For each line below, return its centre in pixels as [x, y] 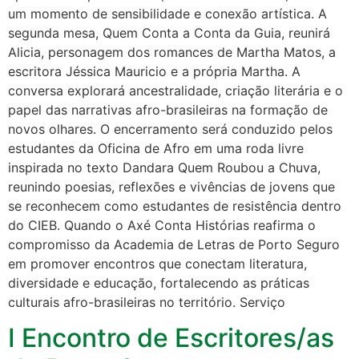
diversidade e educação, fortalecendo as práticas [159, 282]
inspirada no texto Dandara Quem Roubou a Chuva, [164, 167]
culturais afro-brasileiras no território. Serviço [147, 302]
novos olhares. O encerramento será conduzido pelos [170, 129]
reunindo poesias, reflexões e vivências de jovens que [171, 186]
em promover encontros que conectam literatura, [157, 263]
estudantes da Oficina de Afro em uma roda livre [156, 148]
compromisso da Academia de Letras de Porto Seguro [174, 244]
